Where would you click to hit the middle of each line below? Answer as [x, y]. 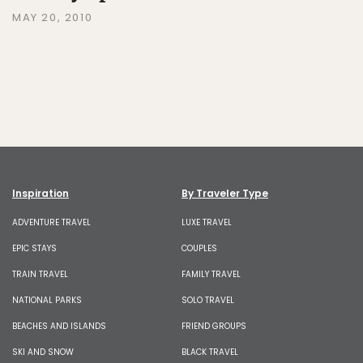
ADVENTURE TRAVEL [51, 222]
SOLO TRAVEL [208, 300]
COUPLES [199, 248]
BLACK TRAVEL [210, 352]
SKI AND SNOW [43, 352]
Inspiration [41, 193]
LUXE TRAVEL [207, 222]
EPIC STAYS [34, 248]
